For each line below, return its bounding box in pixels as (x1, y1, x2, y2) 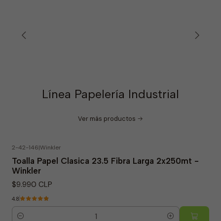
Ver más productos (78, 114, 136, 123)
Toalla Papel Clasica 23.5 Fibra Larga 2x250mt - (12, 155, 199, 166)
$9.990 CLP (12, 179, 52, 189)
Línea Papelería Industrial (42, 86, 179, 101)
